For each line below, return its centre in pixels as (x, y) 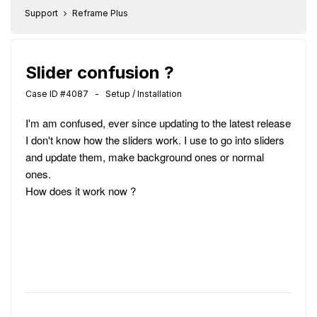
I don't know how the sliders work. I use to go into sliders (155, 140)
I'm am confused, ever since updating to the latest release (158, 123)
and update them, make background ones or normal (145, 157)
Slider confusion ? (100, 73)
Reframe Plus (100, 13)
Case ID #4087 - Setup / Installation (104, 94)
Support (41, 13)
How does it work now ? (81, 191)
